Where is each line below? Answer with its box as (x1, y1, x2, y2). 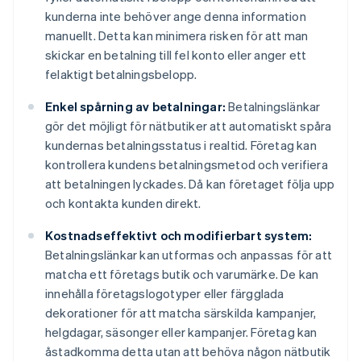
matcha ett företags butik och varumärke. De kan (45, 266, 319, 283)
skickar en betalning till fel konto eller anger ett (45, 47, 307, 64)
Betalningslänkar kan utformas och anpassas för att (45, 247, 333, 263)
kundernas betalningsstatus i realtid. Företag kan (45, 137, 317, 154)
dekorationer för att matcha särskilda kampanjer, (45, 305, 317, 322)
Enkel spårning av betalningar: (45, 98, 226, 115)
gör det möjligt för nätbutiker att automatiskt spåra (45, 118, 332, 135)
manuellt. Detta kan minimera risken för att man (45, 27, 309, 44)
